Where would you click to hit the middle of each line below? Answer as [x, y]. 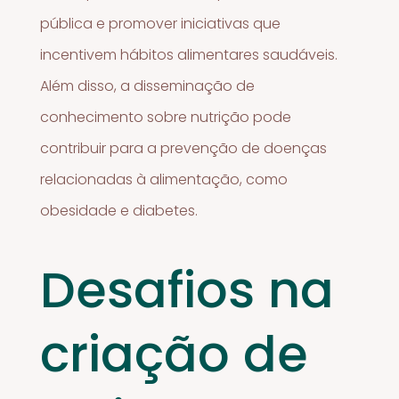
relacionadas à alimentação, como [164, 179]
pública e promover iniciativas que [161, 23]
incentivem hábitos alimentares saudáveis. [189, 54]
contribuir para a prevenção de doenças [184, 148]
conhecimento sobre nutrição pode [166, 117]
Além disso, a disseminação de [148, 85]
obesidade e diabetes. [119, 210]
